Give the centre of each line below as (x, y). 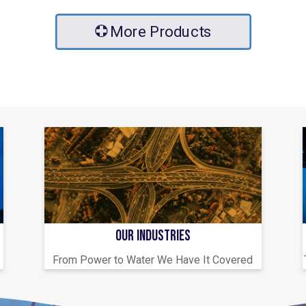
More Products (161, 32)
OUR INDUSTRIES (153, 236)
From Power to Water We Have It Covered (153, 260)
